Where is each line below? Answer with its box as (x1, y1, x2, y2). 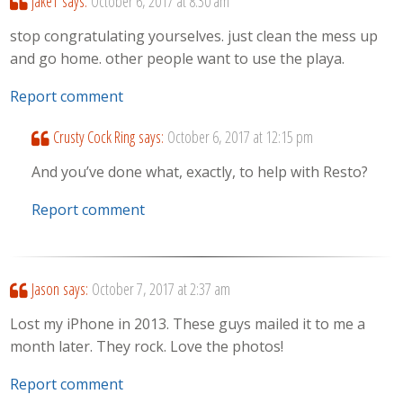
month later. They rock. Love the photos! (10, 336, 284, 356)
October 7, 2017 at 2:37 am (91, 278, 230, 300)
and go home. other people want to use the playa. (10, 48, 345, 68)
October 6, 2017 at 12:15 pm (166, 126, 313, 148)
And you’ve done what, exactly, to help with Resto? (31, 161, 369, 182)
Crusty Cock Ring (52, 126, 135, 148)
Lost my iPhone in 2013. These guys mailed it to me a (10, 313, 366, 334)
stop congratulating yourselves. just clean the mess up (10, 25, 379, 46)
